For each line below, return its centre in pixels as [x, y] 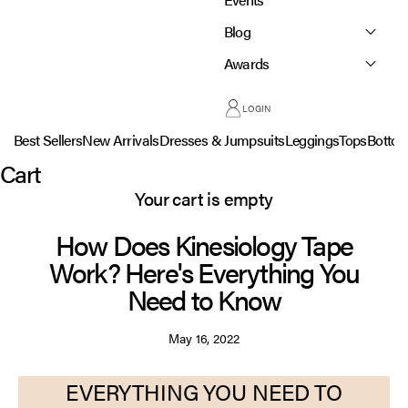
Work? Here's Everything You [204, 272]
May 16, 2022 [204, 338]
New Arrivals [121, 139]
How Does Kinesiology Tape [204, 245]
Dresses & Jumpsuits [222, 139]
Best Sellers [48, 139]
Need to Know [204, 299]
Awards [246, 63]
